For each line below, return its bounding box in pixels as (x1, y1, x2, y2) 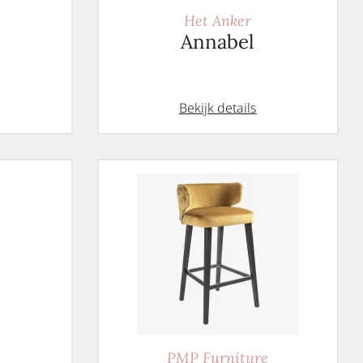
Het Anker (184, 11, 252, 30)
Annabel (181, 29, 255, 54)
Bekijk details (178, 99, 257, 117)
